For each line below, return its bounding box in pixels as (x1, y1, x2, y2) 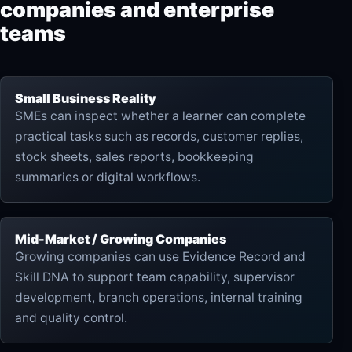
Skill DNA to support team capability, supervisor (15, 269, 295, 284)
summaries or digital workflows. (15, 169, 200, 185)
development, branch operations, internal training (15, 289, 302, 305)
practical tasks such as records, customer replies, (15, 128, 303, 144)
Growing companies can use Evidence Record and (15, 248, 306, 264)
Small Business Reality (15, 90, 156, 106)
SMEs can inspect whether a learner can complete (15, 108, 306, 123)
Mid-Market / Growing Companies (15, 230, 226, 247)
